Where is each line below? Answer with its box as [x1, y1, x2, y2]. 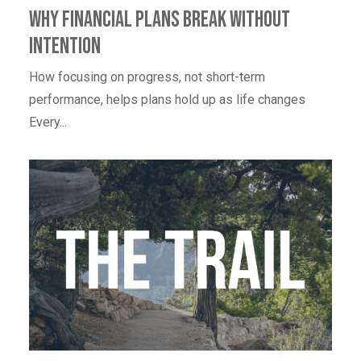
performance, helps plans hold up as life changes [29, 92, 305, 108]
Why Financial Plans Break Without [29, 6, 290, 34]
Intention [29, 33, 101, 60]
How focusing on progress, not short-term [29, 69, 265, 85]
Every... [29, 114, 67, 131]
